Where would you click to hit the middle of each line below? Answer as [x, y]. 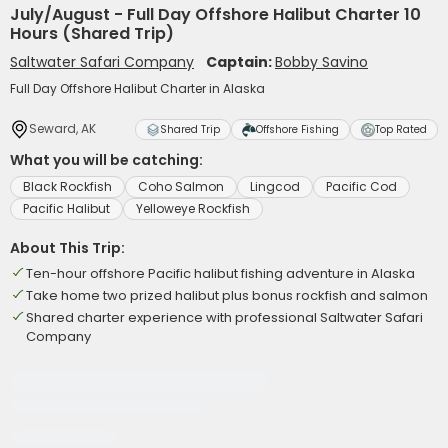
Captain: [240, 62]
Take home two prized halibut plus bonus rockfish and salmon [227, 295]
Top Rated [401, 129]
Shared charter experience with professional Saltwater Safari [224, 317]
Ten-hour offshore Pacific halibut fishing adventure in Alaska [220, 273]
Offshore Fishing [297, 129]
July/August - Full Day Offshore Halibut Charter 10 [215, 14]
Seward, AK [62, 128]
